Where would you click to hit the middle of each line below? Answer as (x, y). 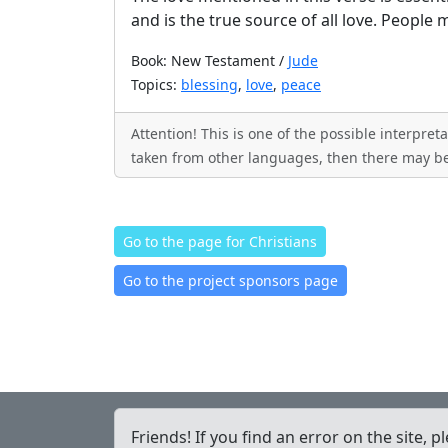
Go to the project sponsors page (230, 280)
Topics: (156, 84)
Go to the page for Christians (220, 241)
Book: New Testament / (209, 60)
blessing (209, 84)
